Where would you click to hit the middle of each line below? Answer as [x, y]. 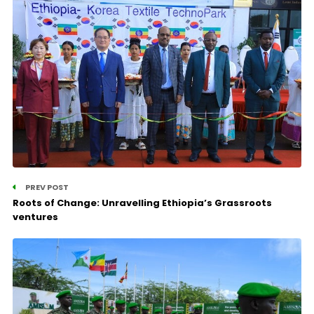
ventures [35, 217]
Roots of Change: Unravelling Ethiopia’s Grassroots [142, 203]
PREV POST [46, 187]
